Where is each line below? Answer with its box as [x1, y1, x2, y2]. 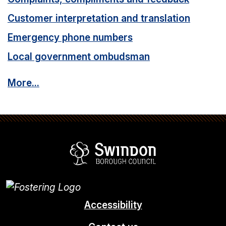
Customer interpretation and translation [8, 13, 190, 24]
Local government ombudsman [8, 51, 150, 63]
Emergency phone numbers [8, 32, 133, 43]
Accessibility [84, 199, 142, 211]
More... [8, 77, 39, 89]
